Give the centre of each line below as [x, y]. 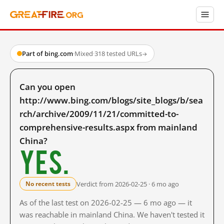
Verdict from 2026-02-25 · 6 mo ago [128, 184]
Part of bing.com [47, 53]
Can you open [47, 87]
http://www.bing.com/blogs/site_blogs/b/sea [111, 100]
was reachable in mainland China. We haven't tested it [112, 214]
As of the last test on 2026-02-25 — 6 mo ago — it [106, 202]
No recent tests [48, 184]
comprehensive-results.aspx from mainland [108, 127]
